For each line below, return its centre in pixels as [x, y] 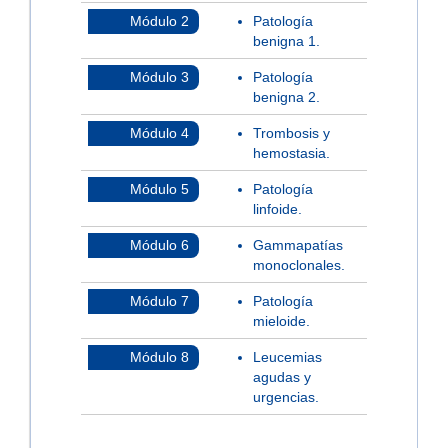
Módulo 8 [160, 357]
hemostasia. [291, 153]
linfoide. [277, 209]
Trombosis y [291, 133]
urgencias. [285, 397]
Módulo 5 [160, 189]
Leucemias [287, 357]
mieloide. [281, 321]
